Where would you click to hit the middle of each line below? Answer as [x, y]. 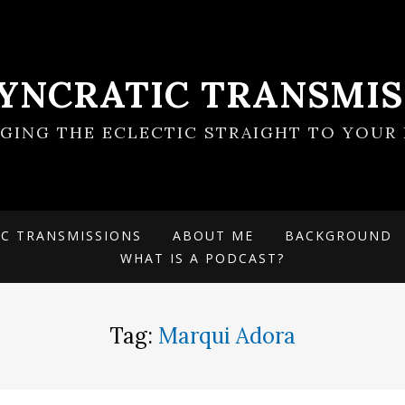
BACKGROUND [339, 235]
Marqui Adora [227, 336]
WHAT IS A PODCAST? [202, 258]
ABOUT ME [213, 235]
